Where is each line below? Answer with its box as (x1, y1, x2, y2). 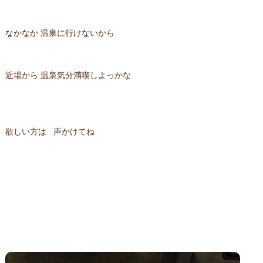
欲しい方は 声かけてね (5, 127, 95, 136)
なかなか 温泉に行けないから (5, 29, 114, 38)
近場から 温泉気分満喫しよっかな (5, 71, 131, 80)
